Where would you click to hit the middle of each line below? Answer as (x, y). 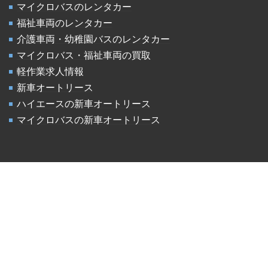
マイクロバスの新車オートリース (89, 120)
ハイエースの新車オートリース (84, 103)
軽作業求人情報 (50, 71)
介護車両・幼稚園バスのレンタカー (93, 39)
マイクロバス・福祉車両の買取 (84, 55)
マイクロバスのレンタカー (74, 7)
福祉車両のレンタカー (65, 23)
